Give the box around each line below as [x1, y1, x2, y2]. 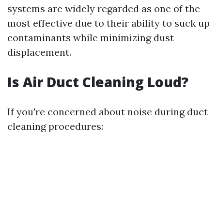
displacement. [7, 46, 71, 58]
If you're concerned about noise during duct [7, 106, 208, 118]
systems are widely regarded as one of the [7, 2, 200, 15]
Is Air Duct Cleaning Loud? [7, 73, 188, 91]
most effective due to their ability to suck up [7, 17, 210, 29]
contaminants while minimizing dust [7, 31, 174, 44]
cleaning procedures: [7, 120, 103, 132]
